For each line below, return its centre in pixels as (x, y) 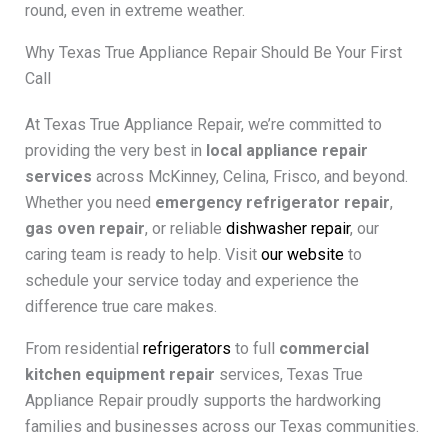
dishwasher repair (287, 228)
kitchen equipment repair (119, 374)
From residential (83, 348)
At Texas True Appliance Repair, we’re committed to (203, 124)
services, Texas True (288, 374)
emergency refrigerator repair (272, 202)
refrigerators (186, 348)
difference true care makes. (120, 306)
